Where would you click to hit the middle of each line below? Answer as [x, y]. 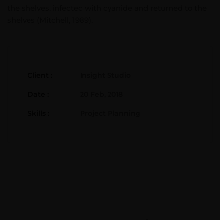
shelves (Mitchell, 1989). [50, 20]
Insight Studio [105, 75]
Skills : [38, 113]
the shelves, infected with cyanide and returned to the [107, 8]
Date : [38, 94]
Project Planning [110, 113]
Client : [40, 75]
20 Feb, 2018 [101, 94]
